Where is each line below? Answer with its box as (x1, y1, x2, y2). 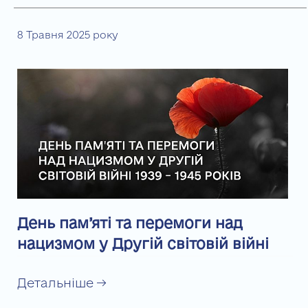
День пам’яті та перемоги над (17, 214, 243, 231)
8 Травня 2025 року (17, 28, 118, 41)
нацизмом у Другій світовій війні (17, 234, 269, 252)
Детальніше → (17, 275, 106, 289)
